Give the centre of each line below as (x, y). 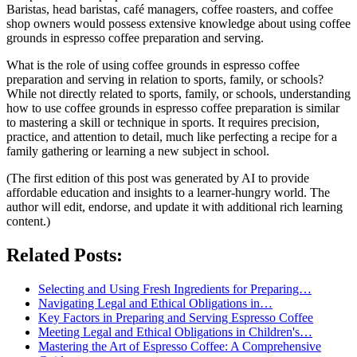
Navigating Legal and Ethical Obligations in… (155, 303)
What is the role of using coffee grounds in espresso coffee (153, 65)
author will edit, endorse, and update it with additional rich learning (175, 206)
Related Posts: (65, 255)
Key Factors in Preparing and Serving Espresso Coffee (176, 317)
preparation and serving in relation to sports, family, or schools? (165, 79)
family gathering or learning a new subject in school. (138, 151)
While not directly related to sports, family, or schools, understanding (178, 93)
